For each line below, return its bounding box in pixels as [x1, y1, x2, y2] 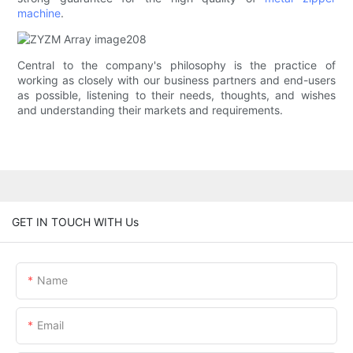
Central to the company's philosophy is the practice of [17, 58, 336, 72]
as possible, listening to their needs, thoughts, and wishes [17, 88, 336, 102]
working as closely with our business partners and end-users [17, 73, 336, 87]
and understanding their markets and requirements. [17, 103, 284, 117]
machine [17, 6, 61, 20]
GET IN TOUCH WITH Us [12, 214, 139, 229]
